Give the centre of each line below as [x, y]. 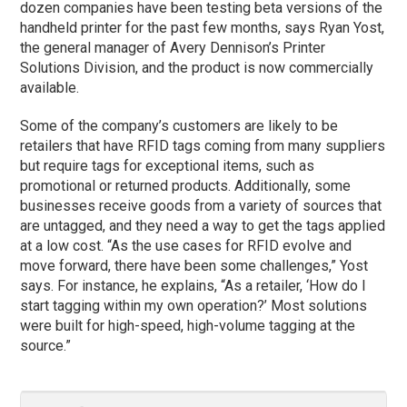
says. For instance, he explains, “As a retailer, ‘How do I [194, 286]
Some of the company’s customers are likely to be [179, 126]
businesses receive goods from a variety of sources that [201, 206]
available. [50, 88]
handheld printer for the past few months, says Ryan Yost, [203, 28]
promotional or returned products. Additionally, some [186, 186]
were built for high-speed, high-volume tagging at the [188, 326]
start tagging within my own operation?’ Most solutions [194, 306]
